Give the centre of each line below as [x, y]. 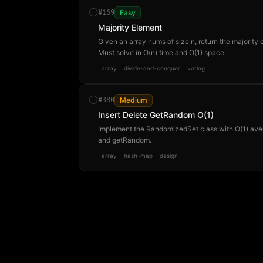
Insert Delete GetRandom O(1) [156, 115]
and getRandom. [125, 140]
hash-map [139, 156]
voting [196, 68]
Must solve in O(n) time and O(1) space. [162, 53]
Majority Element [130, 27]
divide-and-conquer [152, 68]
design [169, 156]
